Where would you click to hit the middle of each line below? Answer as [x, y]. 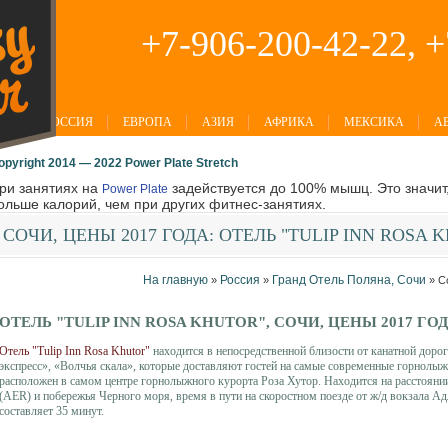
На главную [175, 280]
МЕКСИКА [374, 122]
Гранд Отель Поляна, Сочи [349, 280]
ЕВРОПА [147, 122]
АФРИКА [289, 122]
